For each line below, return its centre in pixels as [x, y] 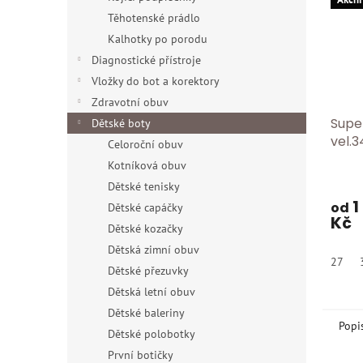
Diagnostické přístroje [146, 60]
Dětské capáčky [145, 207]
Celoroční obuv [145, 144]
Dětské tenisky [144, 186]
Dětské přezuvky [148, 271]
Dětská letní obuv [152, 292]
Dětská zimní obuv [154, 250]
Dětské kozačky [145, 228]
